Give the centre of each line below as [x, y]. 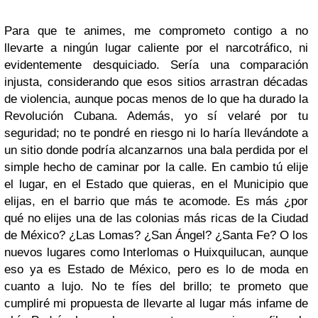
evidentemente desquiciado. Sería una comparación [156, 65]
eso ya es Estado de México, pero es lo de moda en [156, 269]
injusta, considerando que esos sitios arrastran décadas [156, 82]
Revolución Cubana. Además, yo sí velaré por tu [156, 116]
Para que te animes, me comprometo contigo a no [156, 31]
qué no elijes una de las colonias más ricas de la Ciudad [156, 218]
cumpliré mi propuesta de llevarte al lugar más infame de [156, 303]
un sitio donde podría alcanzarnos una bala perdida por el [156, 150]
